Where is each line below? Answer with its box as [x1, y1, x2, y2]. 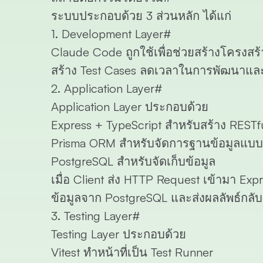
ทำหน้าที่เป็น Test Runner [80, 245, 213, 260]
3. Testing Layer [51, 208, 132, 224]
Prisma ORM [51, 136, 116, 151]
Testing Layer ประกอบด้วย [51, 227, 186, 242]
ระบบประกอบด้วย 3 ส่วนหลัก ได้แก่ [51, 8, 231, 23]
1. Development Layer [51, 26, 163, 42]
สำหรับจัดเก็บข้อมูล [113, 154, 215, 169]
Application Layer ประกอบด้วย [51, 99, 208, 114]
